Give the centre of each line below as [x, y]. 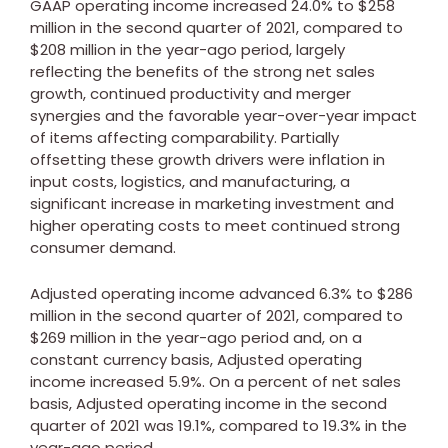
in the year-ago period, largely [230, 49]
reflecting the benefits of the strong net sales [202, 71]
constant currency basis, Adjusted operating [196, 359]
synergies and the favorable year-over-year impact [223, 115]
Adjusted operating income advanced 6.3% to [203, 293]
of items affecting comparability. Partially [184, 137]
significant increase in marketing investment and [212, 203]
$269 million [73, 337]
